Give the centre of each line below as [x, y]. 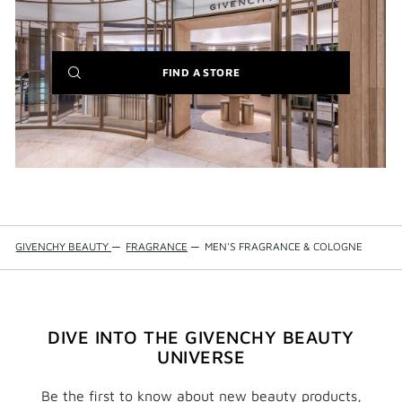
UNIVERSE [201, 357]
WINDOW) [267, 114]
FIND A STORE [201, 72]
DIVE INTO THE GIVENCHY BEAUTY [201, 337]
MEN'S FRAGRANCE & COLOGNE [284, 247]
